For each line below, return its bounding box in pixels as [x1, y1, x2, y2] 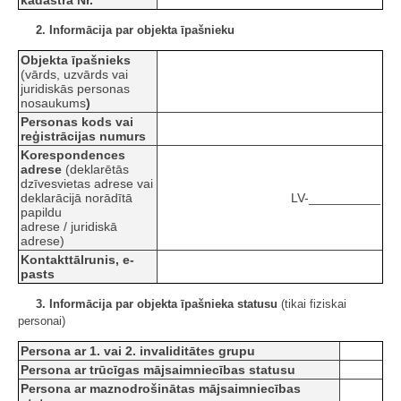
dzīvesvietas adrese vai [21, 176, 153, 192]
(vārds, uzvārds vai [21, 67, 128, 82]
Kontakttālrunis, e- [21, 252, 134, 268]
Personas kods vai [21, 115, 133, 130]
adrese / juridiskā [21, 219, 117, 235]
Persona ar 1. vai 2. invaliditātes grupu [21, 344, 255, 359]
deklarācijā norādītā [21, 191, 132, 206]
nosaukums [21, 96, 86, 111]
